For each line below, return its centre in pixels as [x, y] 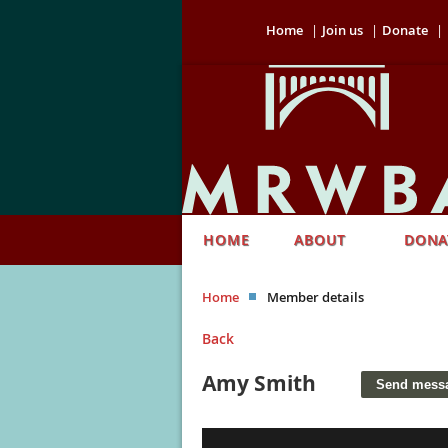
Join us [342, 30]
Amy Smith [259, 383]
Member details [315, 297]
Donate [404, 30]
